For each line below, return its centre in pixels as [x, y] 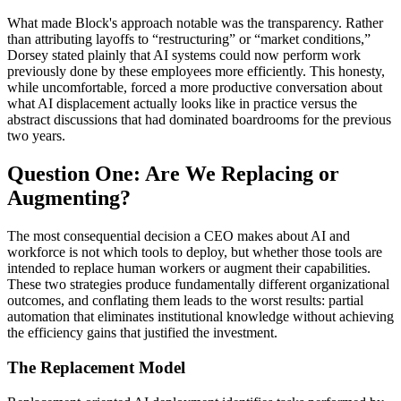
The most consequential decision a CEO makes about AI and [179, 236]
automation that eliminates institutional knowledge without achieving [200, 317]
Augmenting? [69, 198]
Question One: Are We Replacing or [173, 174]
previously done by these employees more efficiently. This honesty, [196, 72]
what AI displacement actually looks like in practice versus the [182, 104]
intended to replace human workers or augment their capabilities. [189, 269]
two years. [36, 136]
